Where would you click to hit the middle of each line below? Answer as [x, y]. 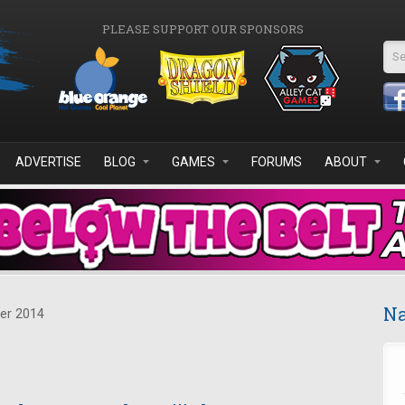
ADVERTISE [48, 162]
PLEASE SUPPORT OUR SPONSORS [202, 29]
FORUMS [277, 162]
